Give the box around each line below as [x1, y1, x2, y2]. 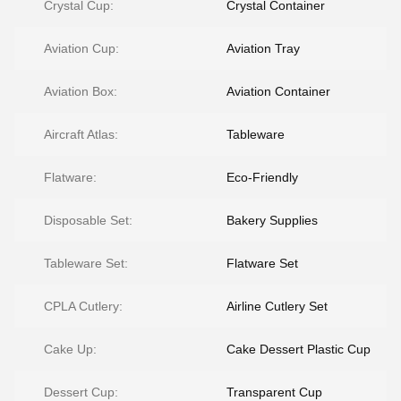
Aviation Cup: [44, 41, 119, 55]
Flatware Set [226, 256, 298, 270]
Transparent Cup [226, 385, 322, 399]
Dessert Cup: [44, 385, 118, 399]
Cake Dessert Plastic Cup [226, 342, 371, 356]
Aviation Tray [226, 41, 300, 55]
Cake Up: [44, 342, 97, 356]
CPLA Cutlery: [44, 299, 123, 313]
